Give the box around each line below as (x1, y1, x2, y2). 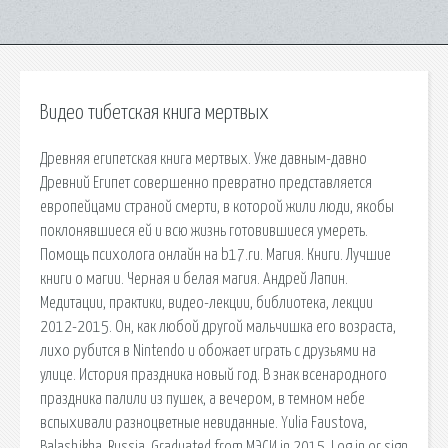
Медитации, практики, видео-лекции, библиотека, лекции (40, 294, 373, 311)
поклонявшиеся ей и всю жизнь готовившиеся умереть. (40, 222, 368, 239)
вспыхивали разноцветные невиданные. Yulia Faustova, (40, 414, 367, 431)
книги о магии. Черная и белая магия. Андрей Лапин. (40, 270, 348, 287)
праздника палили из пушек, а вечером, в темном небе (40, 390, 365, 407)
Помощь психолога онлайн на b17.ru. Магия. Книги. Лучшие (40, 246, 391, 263)
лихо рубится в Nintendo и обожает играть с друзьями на (40, 342, 376, 359)
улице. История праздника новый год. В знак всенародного (40, 366, 387, 383)
